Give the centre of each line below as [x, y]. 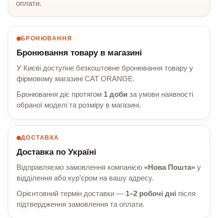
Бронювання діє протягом [60, 95]
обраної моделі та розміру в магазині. [79, 105]
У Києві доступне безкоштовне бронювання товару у [105, 68]
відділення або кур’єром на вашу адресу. [85, 178]
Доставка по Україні [56, 152]
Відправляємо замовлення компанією [80, 168]
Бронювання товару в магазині [79, 53]
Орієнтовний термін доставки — [71, 194]
